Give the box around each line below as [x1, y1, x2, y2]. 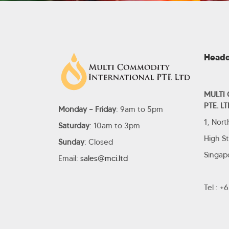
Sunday [58, 138, 84, 147]
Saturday [58, 121, 89, 130]
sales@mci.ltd [80, 154, 128, 163]
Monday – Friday [58, 105, 116, 114]
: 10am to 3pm [89, 121, 140, 130]
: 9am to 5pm [116, 105, 163, 114]
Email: [58, 154, 80, 163]
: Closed [84, 138, 113, 147]
